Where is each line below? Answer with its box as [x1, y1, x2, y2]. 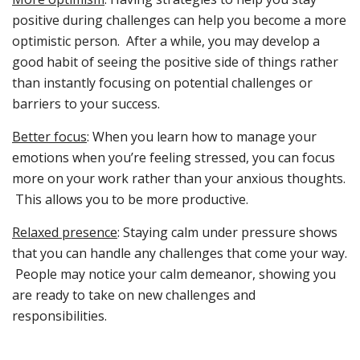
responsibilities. [12, 307, 107, 325]
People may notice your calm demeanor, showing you [12, 265, 336, 284]
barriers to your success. [12, 95, 160, 113]
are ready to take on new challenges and [12, 286, 256, 305]
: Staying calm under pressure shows [117, 223, 337, 242]
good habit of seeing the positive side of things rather [12, 53, 338, 72]
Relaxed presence [12, 223, 117, 242]
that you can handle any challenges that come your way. [12, 244, 347, 263]
